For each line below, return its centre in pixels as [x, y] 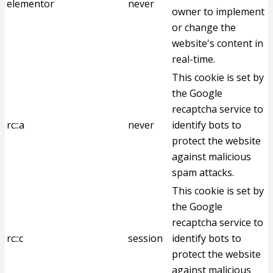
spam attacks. [203, 172]
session [145, 238]
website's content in [218, 43]
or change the [204, 27]
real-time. [193, 59]
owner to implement [218, 12]
